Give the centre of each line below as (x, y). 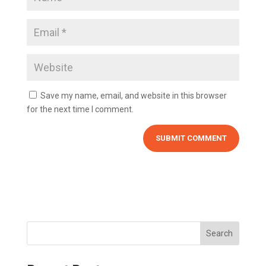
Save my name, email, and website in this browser (133, 95)
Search (220, 233)
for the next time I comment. (80, 109)
